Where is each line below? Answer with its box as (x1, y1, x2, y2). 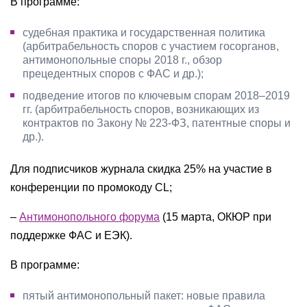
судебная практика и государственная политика (23, 27, 265, 38)
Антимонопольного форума (19, 211, 160, 223)
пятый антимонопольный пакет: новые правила (23, 290, 265, 302)
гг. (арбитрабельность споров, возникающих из (23, 103, 259, 115)
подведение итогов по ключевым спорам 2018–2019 (23, 90, 290, 101)
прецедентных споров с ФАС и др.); (23, 68, 204, 79)
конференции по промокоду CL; (10, 182, 172, 193)
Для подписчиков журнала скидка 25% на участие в (10, 163, 272, 175)
